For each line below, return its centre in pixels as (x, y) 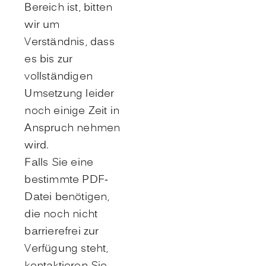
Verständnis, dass (69, 43)
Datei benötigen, (67, 198)
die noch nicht (61, 215)
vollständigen (58, 77)
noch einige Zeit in (72, 112)
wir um (42, 26)
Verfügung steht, (66, 249)
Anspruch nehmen (72, 129)
